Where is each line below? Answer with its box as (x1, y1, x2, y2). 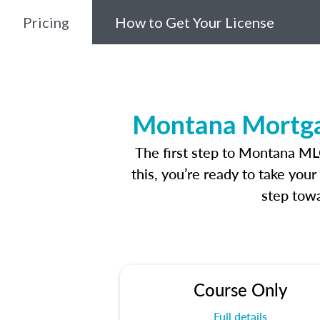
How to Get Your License (115, 14, 274, 31)
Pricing (23, 14, 69, 31)
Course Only (193, 277, 287, 301)
